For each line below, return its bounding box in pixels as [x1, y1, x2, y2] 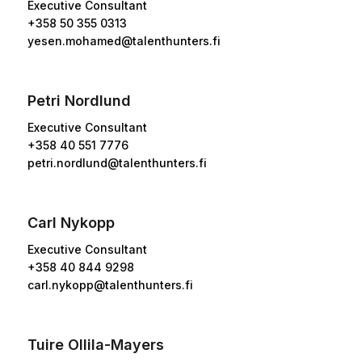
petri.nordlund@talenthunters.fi [27, 155, 207, 170]
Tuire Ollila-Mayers [27, 335, 164, 353]
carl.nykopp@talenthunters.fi [27, 277, 193, 292]
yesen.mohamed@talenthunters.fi [27, 33, 221, 48]
